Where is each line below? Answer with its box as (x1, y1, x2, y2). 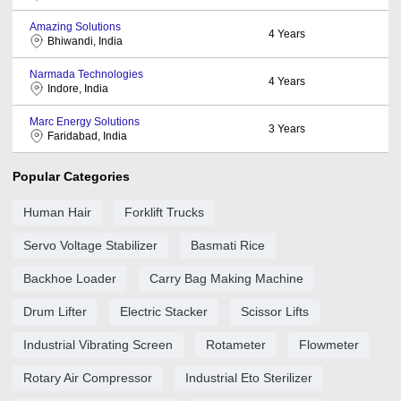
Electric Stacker (120, 303, 208, 319)
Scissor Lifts (241, 303, 309, 319)
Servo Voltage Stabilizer (23, 237, 158, 252)
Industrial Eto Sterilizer (185, 370, 312, 385)
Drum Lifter (23, 303, 87, 319)
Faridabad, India (47, 129, 127, 142)
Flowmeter (299, 337, 359, 352)
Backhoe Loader (23, 270, 116, 286)
